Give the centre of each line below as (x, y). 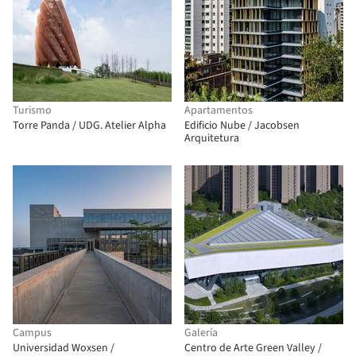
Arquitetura (212, 138)
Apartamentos (219, 110)
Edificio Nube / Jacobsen (242, 126)
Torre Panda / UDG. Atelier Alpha (89, 126)
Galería (201, 333)
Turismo (32, 110)
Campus (32, 333)
